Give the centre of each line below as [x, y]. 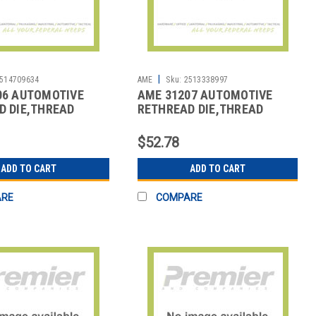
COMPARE [179, 197]
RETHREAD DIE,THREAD [200, 109]
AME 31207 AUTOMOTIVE [205, 95]
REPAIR [157, 123]
